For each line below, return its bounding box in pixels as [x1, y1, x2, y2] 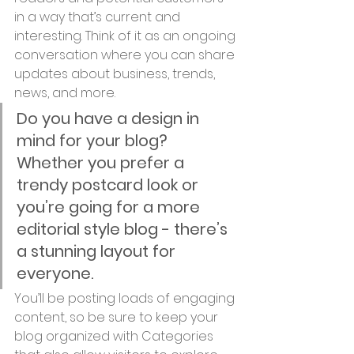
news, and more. [14, 84, 119, 102]
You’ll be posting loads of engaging [14, 289, 238, 307]
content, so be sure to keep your [14, 308, 221, 326]
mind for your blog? [17, 130, 171, 152]
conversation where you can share [14, 46, 238, 64]
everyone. [17, 262, 93, 284]
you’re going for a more [17, 196, 204, 218]
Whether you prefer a [17, 152, 188, 174]
